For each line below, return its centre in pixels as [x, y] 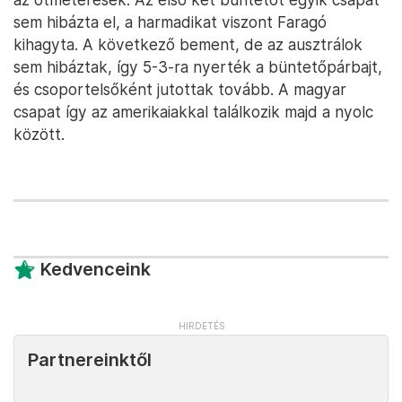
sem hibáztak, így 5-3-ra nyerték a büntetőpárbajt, [198, 67]
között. [39, 135]
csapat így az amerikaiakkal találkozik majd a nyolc [193, 112]
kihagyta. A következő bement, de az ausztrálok [188, 45]
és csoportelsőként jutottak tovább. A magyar [180, 90]
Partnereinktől [90, 360]
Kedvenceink [96, 270]
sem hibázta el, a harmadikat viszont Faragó [170, 22]
